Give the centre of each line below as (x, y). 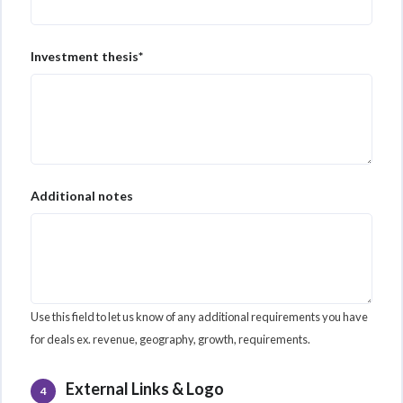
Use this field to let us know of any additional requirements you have (199, 317)
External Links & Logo (143, 389)
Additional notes (82, 196)
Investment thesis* (87, 57)
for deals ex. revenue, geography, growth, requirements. (170, 340)
